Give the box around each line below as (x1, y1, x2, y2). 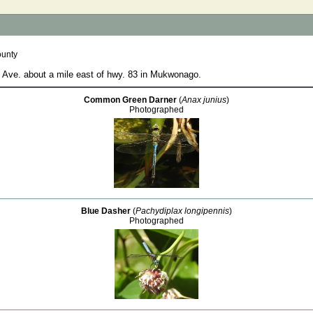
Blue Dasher (81, 206, 131, 216)
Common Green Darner (84, 95, 177, 105)
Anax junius (182, 95, 226, 105)
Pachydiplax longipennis (136, 206, 229, 216)
